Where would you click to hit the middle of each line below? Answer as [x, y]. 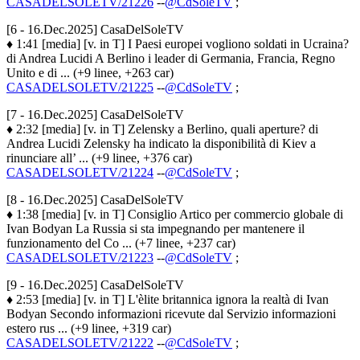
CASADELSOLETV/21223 [80, 257]
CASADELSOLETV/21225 [80, 87]
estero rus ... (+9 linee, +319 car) [89, 328]
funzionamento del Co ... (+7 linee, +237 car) [121, 243]
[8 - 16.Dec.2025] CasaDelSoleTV [95, 199]
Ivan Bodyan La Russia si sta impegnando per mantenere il [155, 228]
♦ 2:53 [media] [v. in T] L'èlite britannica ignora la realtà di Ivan [168, 299]
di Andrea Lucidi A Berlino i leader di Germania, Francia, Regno [171, 58]
